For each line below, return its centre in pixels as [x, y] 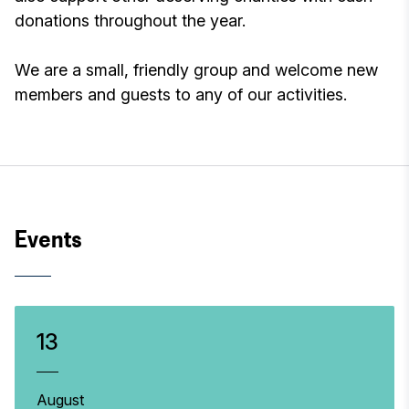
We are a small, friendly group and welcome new [196, 70]
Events [48, 239]
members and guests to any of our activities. [181, 94]
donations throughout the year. [130, 21]
